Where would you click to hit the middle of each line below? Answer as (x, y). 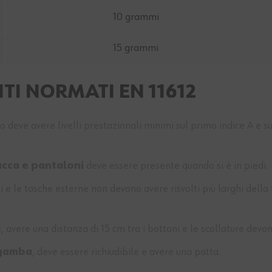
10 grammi (136, 17)
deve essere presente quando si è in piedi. (176, 166)
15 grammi (136, 48)
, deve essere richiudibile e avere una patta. (126, 252)
